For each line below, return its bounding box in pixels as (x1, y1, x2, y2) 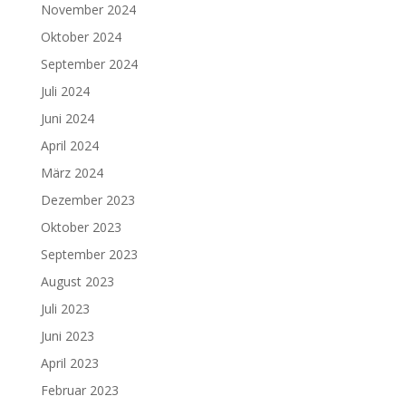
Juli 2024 (40, 82, 90, 100)
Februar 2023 (40, 381, 119, 399)
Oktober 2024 (40, 27, 121, 45)
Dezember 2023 (40, 190, 135, 208)
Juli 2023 (40, 299, 90, 317)
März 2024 (40, 163, 103, 181)
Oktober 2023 (40, 217, 121, 236)
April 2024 (40, 136, 99, 154)
